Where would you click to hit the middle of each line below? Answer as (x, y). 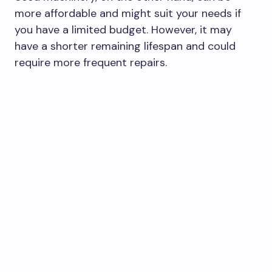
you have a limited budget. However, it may (123, 29)
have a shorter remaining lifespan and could (125, 46)
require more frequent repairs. (91, 62)
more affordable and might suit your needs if (128, 13)
